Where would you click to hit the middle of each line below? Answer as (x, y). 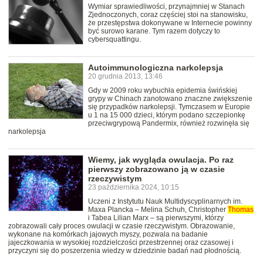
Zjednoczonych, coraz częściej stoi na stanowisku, (168, 14)
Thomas (241, 209)
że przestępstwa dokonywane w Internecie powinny (170, 23)
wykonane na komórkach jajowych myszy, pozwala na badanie (108, 234)
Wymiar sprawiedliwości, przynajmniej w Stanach (166, 6)
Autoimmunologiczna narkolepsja (156, 67)
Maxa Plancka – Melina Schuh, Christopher (158, 209)
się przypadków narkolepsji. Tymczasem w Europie (169, 107)
